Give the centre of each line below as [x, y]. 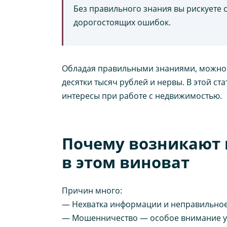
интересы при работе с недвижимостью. [142, 96]
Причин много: [92, 191]
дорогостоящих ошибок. [122, 23]
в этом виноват [126, 162]
